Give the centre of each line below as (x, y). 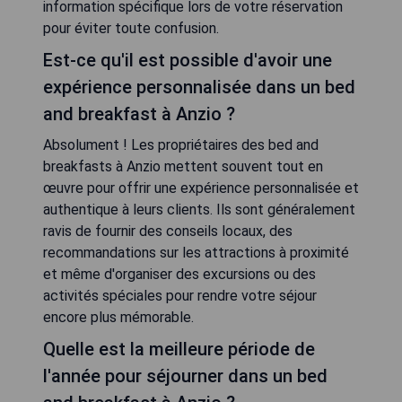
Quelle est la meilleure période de (179, 349)
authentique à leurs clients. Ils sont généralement (199, 210)
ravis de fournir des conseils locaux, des (168, 231)
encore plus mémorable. (118, 317)
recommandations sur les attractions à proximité (196, 253)
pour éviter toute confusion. (131, 28)
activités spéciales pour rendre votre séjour (180, 296)
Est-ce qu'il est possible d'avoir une (188, 60)
